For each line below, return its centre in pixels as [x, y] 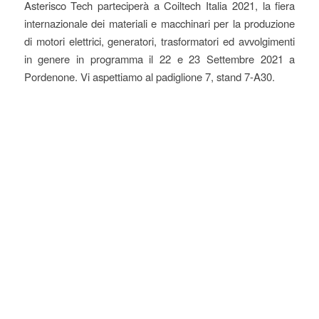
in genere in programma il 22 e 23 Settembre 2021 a [159, 58]
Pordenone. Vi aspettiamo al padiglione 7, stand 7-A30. [149, 76]
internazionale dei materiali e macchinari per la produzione [159, 23]
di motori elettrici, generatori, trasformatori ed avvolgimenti [159, 41]
